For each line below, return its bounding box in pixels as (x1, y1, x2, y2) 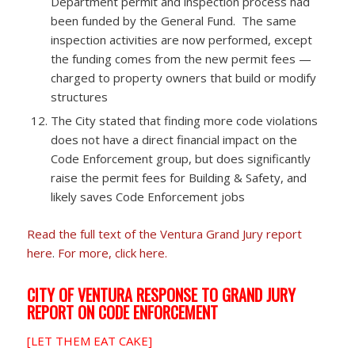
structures (50, 89, 108, 105)
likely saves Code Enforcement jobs (50, 189, 245, 205)
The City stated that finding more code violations (50, 113, 318, 129)
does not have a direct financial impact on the (50, 132, 297, 148)
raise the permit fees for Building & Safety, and (50, 170, 307, 186)
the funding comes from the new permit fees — (50, 51, 311, 67)
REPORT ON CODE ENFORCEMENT (26, 300, 218, 325)
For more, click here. (57, 245, 167, 261)
